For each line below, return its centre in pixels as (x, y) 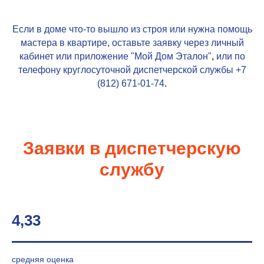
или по (230, 56)
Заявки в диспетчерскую (132, 148)
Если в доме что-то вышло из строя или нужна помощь (132, 29)
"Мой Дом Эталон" (171, 56)
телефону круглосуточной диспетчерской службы (127, 70)
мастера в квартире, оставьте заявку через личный (132, 43)
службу (132, 169)
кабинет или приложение (75, 56)
